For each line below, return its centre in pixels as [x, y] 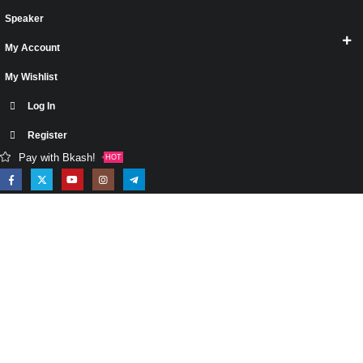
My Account [32, 47]
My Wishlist [31, 76]
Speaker [24, 18]
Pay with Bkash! [57, 157]
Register [47, 135]
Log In [41, 105]
